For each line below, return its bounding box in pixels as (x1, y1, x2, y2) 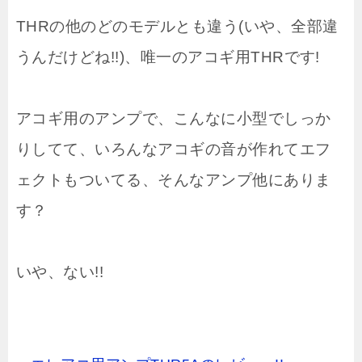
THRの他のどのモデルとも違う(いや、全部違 (16, 17, 339, 35)
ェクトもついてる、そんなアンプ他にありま (16, 170, 331, 188)
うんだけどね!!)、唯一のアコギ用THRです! (16, 48, 320, 65)
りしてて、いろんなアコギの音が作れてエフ (16, 140, 331, 158)
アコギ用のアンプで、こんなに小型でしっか (16, 109, 331, 127)
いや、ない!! (16, 263, 104, 280)
